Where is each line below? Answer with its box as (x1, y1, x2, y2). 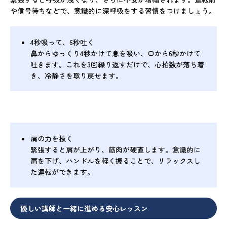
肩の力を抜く (30, 133, 73, 143)
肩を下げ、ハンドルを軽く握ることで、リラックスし (30, 155, 201, 166)
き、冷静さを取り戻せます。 (30, 70, 123, 81)
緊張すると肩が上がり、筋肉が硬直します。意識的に (30, 144, 201, 155)
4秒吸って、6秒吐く (30, 36, 94, 47)
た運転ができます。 (30, 166, 94, 177)
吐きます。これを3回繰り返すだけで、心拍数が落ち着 (30, 59, 204, 69)
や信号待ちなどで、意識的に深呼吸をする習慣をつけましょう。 (10, 5, 216, 16)
